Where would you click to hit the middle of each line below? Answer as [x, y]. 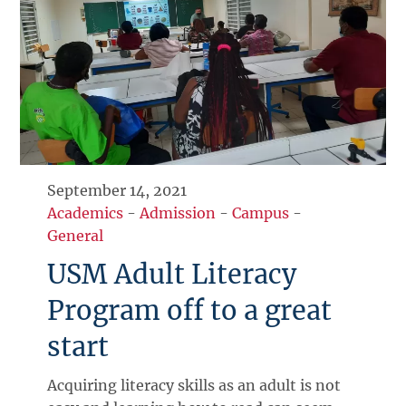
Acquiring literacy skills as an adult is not [194, 386]
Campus [261, 213]
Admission [178, 213]
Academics [86, 213]
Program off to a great [190, 311]
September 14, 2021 [117, 191]
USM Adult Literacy [172, 275]
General [76, 236]
